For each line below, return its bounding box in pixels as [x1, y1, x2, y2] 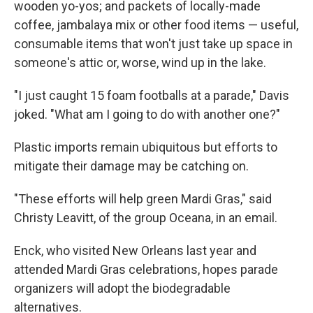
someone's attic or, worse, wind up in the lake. [14, 55, 266, 71]
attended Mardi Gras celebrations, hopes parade [14, 262, 278, 277]
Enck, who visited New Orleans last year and [14, 243, 256, 259]
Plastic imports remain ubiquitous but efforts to [14, 140, 277, 155]
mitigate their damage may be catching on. [14, 159, 249, 174]
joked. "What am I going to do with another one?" [14, 107, 280, 122]
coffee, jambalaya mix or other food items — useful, [14, 17, 298, 33]
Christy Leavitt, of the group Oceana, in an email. [14, 210, 277, 226]
